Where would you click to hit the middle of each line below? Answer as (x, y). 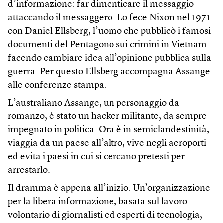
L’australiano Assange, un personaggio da (94, 103)
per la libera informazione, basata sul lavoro (98, 202)
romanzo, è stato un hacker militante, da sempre (107, 117)
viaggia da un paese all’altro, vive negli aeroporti (107, 144)
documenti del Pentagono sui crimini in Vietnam (107, 45)
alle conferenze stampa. (57, 85)
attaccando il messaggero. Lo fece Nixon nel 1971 (109, 18)
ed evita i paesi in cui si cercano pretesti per (96, 157)
